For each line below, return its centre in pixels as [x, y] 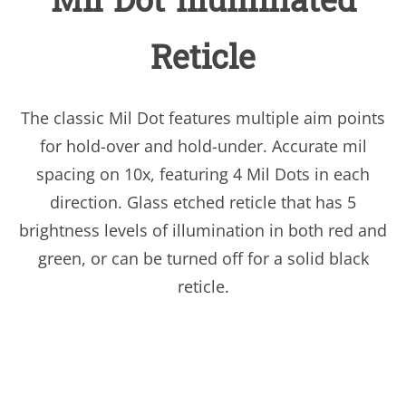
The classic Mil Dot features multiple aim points [203, 118]
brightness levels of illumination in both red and [203, 231]
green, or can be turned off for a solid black [203, 259]
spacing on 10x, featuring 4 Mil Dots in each [203, 174]
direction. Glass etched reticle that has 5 [203, 203]
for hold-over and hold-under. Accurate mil [203, 146]
